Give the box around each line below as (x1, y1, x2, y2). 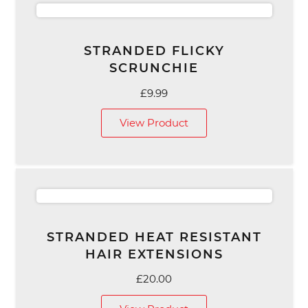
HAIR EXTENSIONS (85, 246, 223, 262)
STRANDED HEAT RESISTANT (46, 229, 262, 245)
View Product (120, 116, 188, 130)
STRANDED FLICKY (83, 43, 225, 59)
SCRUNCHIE (109, 60, 199, 76)
